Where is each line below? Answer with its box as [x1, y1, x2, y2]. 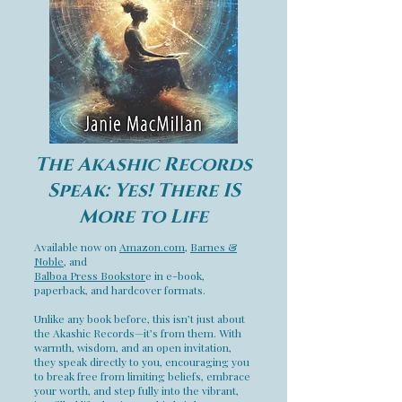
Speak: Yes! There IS [47, 179, 240, 204]
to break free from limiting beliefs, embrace [34, 369, 250, 383]
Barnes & [190, 240, 237, 254]
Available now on [34, 240, 119, 254]
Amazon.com [119, 240, 185, 254]
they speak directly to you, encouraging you [34, 354, 249, 369]
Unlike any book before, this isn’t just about [34, 311, 245, 326]
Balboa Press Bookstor [34, 268, 145, 283]
